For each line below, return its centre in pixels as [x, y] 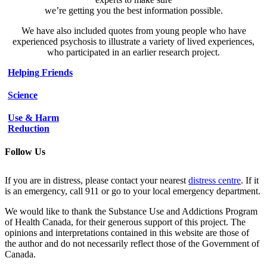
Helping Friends [40, 73]
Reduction [29, 129]
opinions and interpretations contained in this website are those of [127, 233]
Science [23, 95]
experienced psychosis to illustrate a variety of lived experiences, [133, 42]
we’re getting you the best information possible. [133, 11]
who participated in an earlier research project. [133, 52]
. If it [250, 181]
